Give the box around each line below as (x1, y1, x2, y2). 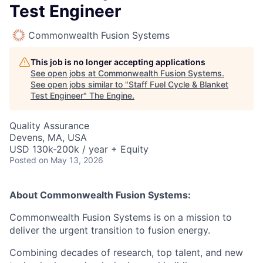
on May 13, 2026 (39, 155, 103, 165)
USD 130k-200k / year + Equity (9, 143, 149, 155)
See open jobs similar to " (31, 79, 129, 89)
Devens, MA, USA (9, 131, 87, 143)
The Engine (89, 90, 132, 100)
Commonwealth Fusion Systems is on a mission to (9, 211, 232, 223)
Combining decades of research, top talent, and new (9, 247, 243, 258)
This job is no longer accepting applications (31, 57, 205, 67)
